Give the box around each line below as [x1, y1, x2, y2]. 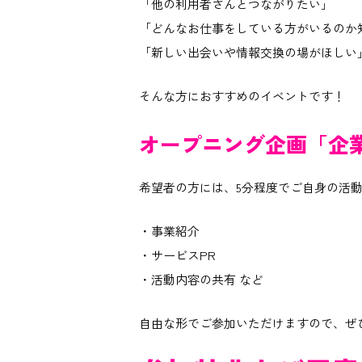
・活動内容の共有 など [139, 270, 264, 288]
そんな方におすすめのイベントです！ [139, 86, 346, 104]
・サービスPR [139, 246, 217, 263]
